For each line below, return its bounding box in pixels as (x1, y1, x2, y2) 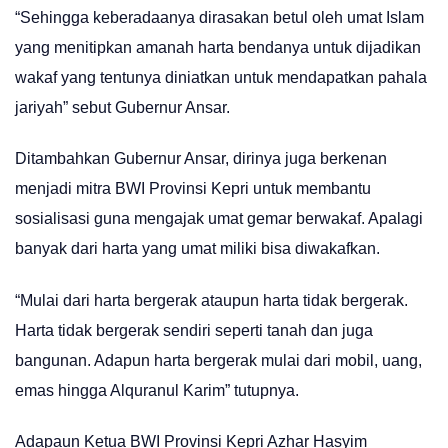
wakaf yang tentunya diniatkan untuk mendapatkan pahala (15, 68, 427, 86)
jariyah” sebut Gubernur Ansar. (15, 98, 230, 116)
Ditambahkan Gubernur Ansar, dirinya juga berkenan (15, 150, 387, 168)
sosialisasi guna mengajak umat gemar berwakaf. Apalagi (15, 210, 423, 228)
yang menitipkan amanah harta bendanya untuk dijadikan (15, 38, 421, 56)
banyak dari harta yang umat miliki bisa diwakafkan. (15, 240, 380, 258)
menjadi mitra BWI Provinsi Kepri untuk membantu (15, 180, 371, 198)
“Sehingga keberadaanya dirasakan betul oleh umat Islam (15, 8, 424, 26)
